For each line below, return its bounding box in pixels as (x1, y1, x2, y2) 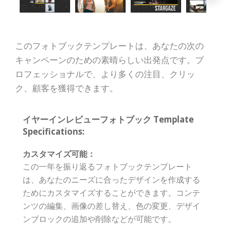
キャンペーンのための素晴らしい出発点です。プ (15, 54, 204, 66)
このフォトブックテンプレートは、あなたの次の (15, 40, 204, 52)
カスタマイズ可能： (23, 148, 95, 160)
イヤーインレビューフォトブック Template (23, 114, 194, 126)
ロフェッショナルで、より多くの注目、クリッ (15, 68, 195, 80)
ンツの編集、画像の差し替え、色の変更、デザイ (23, 200, 200, 212)
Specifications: (23, 126, 85, 138)
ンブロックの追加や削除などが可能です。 (23, 213, 176, 225)
